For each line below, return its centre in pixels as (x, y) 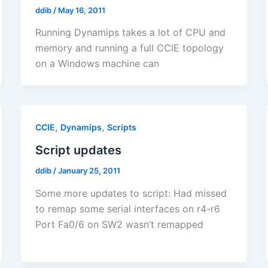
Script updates (78, 150)
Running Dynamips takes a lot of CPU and (130, 33)
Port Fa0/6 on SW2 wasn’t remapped (119, 224)
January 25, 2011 (89, 171)
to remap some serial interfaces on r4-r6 (127, 208)
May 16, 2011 (81, 10)
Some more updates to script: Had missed (131, 193)
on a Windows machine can (97, 64)
